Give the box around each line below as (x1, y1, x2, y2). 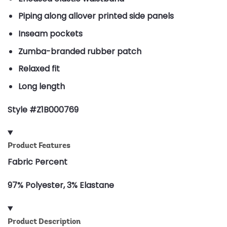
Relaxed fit (18, 63, 60, 75)
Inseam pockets (18, 28, 83, 40)
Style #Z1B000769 (8, 103, 79, 116)
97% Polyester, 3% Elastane (8, 179, 114, 192)
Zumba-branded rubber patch (18, 45, 141, 57)
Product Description (8, 216, 81, 226)
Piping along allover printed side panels (18, 10, 174, 22)
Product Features (8, 140, 70, 150)
